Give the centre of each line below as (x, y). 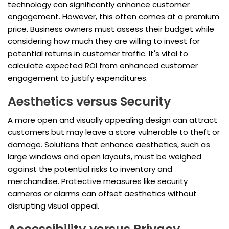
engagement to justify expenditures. (78, 78)
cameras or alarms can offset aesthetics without (102, 194)
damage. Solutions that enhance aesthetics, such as (109, 145)
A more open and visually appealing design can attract (112, 120)
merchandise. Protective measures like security (98, 181)
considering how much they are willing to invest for (104, 41)
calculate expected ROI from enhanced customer (103, 66)
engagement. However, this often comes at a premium (113, 17)
